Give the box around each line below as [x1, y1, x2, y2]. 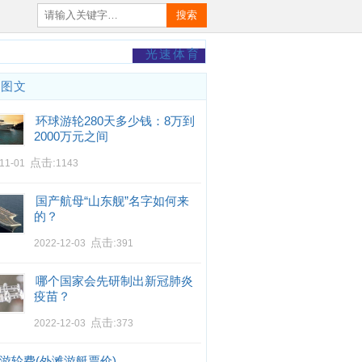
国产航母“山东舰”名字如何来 [36, 194, 189, 208]
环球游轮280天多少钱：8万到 [36, 114, 195, 128]
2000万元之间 [34, 129, 108, 143]
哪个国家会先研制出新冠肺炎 [36, 274, 193, 288]
